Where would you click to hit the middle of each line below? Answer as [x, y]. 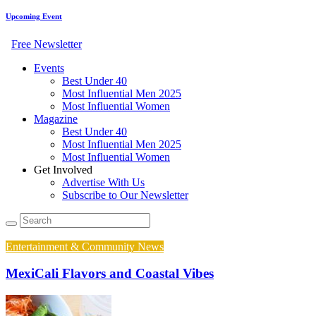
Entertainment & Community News [85, 246]
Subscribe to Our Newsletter [125, 195]
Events [49, 68]
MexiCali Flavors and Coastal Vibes [110, 274]
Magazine [56, 119]
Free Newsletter [47, 44]
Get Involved [63, 169]
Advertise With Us [103, 182]
